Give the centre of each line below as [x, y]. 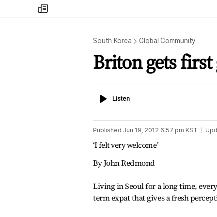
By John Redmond [124, 163]
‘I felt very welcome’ [126, 145]
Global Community [167, 41]
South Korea [112, 41]
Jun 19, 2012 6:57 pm [154, 130]
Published [107, 130]
